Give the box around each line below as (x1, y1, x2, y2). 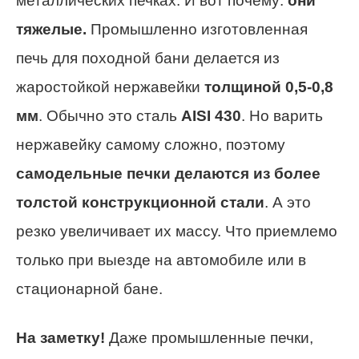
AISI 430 (181, 107, 241, 124)
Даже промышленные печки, (105, 329, 313, 346)
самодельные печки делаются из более (16, 164, 321, 182)
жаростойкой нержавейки (16, 78, 204, 95)
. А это (264, 193, 311, 211)
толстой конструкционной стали (16, 193, 264, 211)
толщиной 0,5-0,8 (204, 78, 333, 95)
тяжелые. (16, 20, 87, 38)
